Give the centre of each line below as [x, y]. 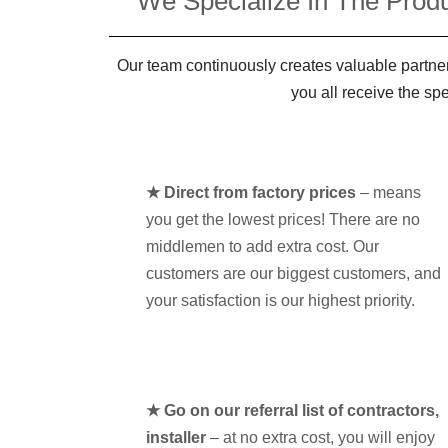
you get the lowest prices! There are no [282, 219]
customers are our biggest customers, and [293, 273]
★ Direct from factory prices [250, 192]
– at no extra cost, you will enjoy [320, 437]
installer [175, 437]
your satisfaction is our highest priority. [280, 300]
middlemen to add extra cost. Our [262, 246]
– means [388, 192]
